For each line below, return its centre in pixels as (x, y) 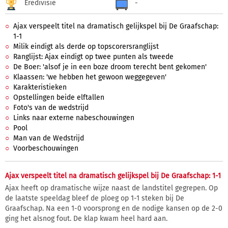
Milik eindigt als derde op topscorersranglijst (86, 47)
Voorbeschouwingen (46, 148)
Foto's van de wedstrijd (51, 108)
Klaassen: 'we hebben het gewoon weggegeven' (90, 77)
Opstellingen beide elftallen (59, 97)
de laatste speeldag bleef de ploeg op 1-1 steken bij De (95, 198)
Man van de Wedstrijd (49, 138)
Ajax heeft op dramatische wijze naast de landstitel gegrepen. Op (111, 188)
